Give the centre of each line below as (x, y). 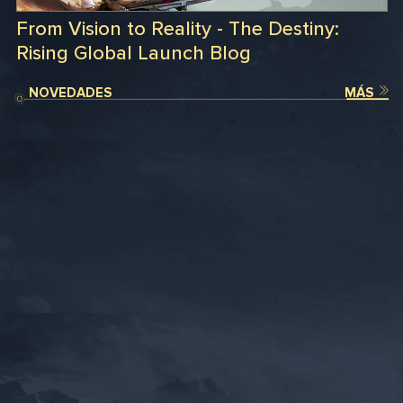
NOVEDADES (70, 92)
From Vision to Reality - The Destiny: (177, 30)
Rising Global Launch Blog (133, 54)
